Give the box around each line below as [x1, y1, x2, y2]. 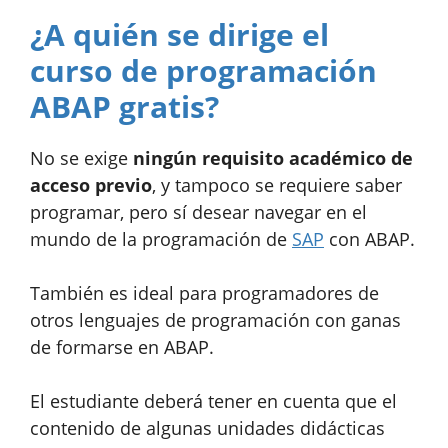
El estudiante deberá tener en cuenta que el [30, 388, 397, 413]
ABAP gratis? [30, 85, 219, 127]
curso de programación [30, 49, 377, 91]
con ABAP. [324, 226, 415, 251]
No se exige [30, 145, 133, 170]
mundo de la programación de [30, 226, 292, 251]
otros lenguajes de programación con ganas [30, 307, 401, 332]
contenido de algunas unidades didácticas [30, 415, 385, 440]
